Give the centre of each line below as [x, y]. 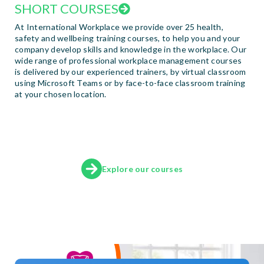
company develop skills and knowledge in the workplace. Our [131, 49]
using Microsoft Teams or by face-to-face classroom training [130, 82]
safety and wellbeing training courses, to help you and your [128, 38]
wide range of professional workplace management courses [128, 60]
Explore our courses [142, 169]
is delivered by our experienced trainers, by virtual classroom [131, 71]
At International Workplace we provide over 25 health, [119, 27]
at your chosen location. [61, 94]
